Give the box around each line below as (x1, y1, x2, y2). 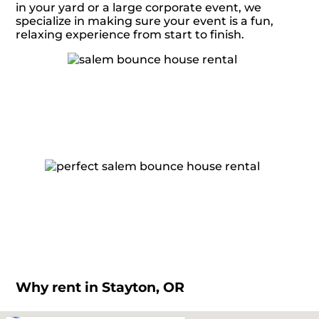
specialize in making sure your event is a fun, (16, 14, 274, 28)
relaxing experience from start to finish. (16, 28, 245, 42)
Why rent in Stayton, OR (16, 278, 185, 296)
